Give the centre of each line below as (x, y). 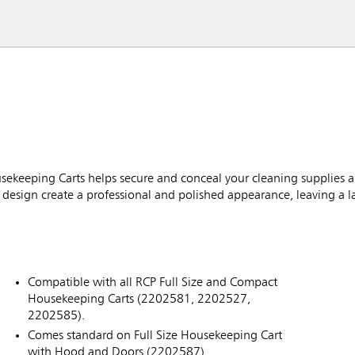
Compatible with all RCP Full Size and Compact (153, 282)
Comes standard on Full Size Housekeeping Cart (155, 336)
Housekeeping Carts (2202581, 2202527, (139, 299)
